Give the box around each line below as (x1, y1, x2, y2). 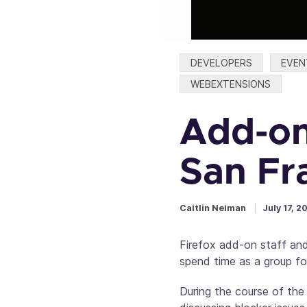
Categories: (179, 53, 243, 68)
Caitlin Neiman (180, 203, 246, 214)
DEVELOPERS (191, 57, 252, 69)
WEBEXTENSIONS (191, 77, 271, 90)
